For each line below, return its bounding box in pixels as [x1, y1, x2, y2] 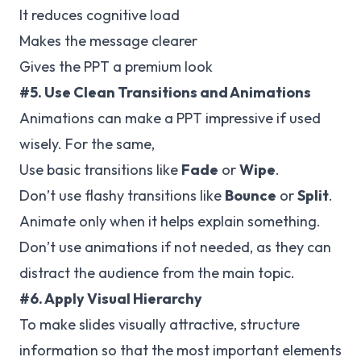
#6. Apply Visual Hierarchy [19, 289, 202, 308]
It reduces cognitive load [19, 6, 180, 24]
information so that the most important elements [19, 341, 342, 359]
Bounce [225, 186, 276, 205]
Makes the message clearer [19, 31, 197, 50]
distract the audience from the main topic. [19, 263, 295, 282]
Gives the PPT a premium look [19, 57, 213, 76]
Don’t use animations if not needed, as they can [19, 238, 331, 256]
